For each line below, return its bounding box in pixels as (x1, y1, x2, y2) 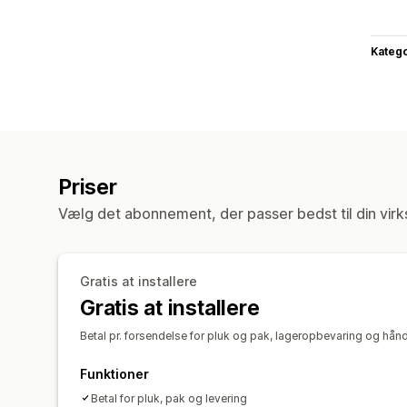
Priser (58, 174, 117, 200)
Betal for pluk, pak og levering (91, 391, 247, 405)
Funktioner (80, 365, 149, 382)
